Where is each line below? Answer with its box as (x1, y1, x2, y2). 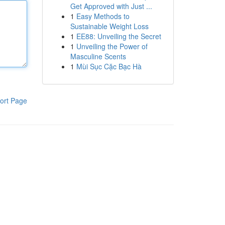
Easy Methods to (76, 11, 130, 21)
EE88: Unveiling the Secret (76, 31, 161, 41)
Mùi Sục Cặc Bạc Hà (76, 61, 142, 71)
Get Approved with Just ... (70, 1, 152, 11)
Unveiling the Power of (76, 41, 148, 51)
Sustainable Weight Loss (70, 21, 149, 31)
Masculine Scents (70, 51, 126, 61)
